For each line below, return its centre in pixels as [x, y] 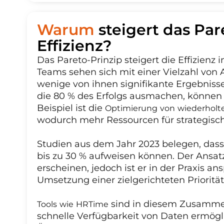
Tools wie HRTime [72, 204]
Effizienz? [74, 46]
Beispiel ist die [71, 108]
